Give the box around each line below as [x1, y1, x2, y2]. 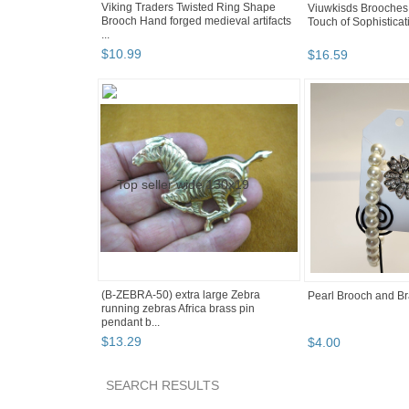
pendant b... [101, 316, 160, 330]
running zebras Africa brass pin [101, 302, 255, 316]
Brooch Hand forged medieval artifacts [101, 15, 291, 28]
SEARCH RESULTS [106, 378, 219, 393]
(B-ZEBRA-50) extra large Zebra [101, 288, 260, 302]
